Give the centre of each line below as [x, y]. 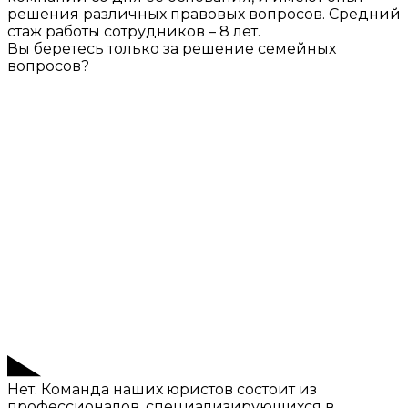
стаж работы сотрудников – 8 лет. [134, 32]
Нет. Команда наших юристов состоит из [162, 390]
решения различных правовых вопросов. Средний [204, 15]
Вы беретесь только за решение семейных [172, 49]
